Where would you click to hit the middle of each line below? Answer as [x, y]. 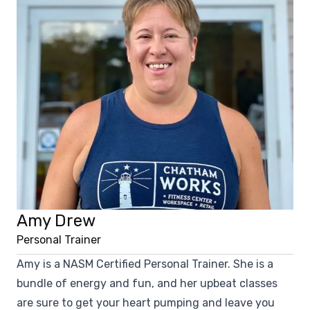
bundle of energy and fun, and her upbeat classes [147, 283]
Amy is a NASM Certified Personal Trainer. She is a [145, 264]
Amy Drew [56, 220]
